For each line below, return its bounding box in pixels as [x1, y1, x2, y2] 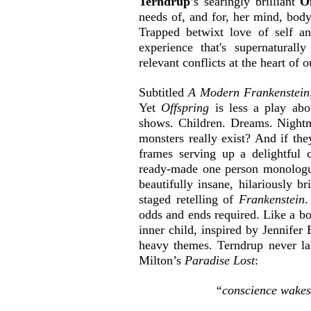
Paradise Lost [185, 253, 255, 267]
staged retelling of [139, 192, 239, 206]
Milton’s [139, 253, 185, 267]
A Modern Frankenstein [188, 85, 310, 99]
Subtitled [139, 85, 188, 99]
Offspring [161, 100, 215, 115]
